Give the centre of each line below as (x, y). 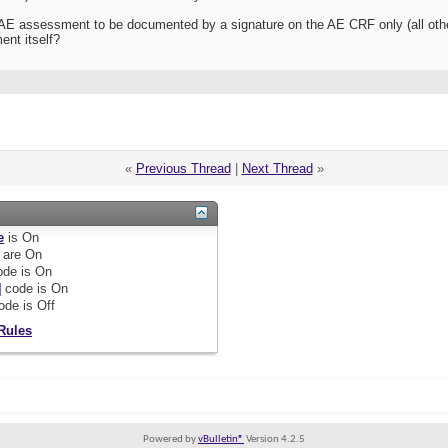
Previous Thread (183, 169)
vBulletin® (221, 440)
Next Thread (277, 169)
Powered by (170, 440)
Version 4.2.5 (274, 440)
